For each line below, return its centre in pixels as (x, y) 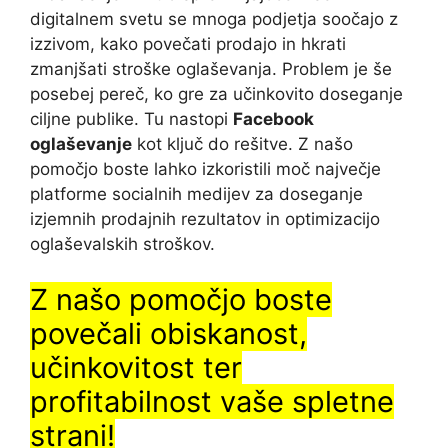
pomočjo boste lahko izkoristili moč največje (205, 169)
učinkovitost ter (136, 367)
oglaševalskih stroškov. (122, 244)
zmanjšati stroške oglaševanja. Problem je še (211, 69)
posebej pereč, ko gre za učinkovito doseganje (216, 94)
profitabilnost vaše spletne (212, 401)
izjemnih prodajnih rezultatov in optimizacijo (205, 219)
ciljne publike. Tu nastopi (131, 119)
